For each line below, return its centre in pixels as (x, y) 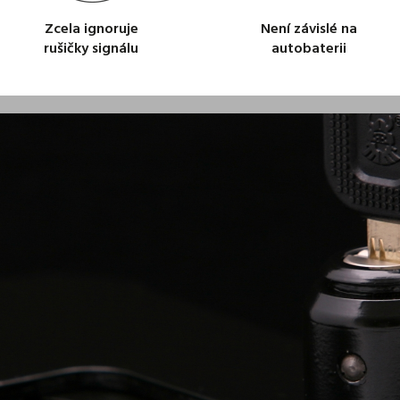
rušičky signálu (91, 49)
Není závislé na (309, 29)
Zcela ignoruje (91, 29)
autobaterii (309, 49)
